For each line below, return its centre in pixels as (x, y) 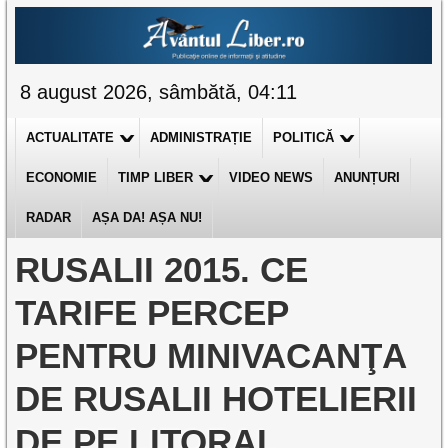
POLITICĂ (304, 137)
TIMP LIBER (156, 177)
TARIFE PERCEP (152, 312)
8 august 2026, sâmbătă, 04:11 (159, 92)
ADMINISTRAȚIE (201, 137)
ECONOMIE (62, 177)
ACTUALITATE (70, 137)
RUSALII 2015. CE (162, 269)
